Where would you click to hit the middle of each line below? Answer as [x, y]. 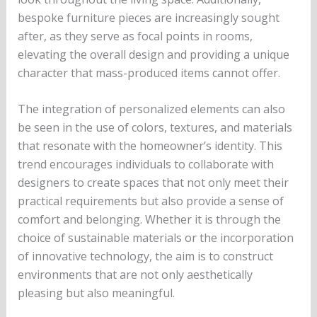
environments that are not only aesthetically [135, 275]
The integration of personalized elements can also [151, 109]
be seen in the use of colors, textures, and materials [155, 128]
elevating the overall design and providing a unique [153, 54]
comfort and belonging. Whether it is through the [149, 220]
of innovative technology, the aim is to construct [145, 257]
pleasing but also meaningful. [96, 293]
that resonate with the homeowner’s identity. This [150, 146]
